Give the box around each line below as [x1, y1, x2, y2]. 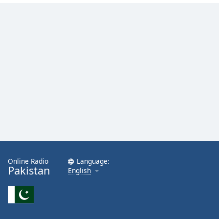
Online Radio [8, 156, 48, 166]
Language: [77, 156, 109, 166]
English [68, 166, 91, 175]
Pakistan [8, 163, 50, 177]
